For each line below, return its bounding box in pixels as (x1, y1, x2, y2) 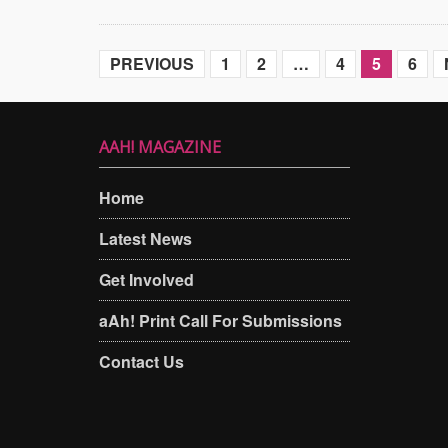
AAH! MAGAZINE (99, 136, 221, 158)
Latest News (99, 227, 192, 250)
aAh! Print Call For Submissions (99, 309, 342, 332)
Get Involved (99, 268, 194, 291)
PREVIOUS (110, 52, 194, 75)
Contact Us (99, 350, 184, 373)
